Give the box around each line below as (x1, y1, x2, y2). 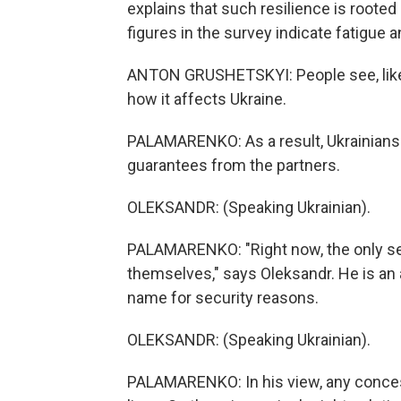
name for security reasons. (127, 288, 319, 307)
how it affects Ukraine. (127, 90, 286, 108)
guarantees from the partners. (127, 156, 340, 175)
